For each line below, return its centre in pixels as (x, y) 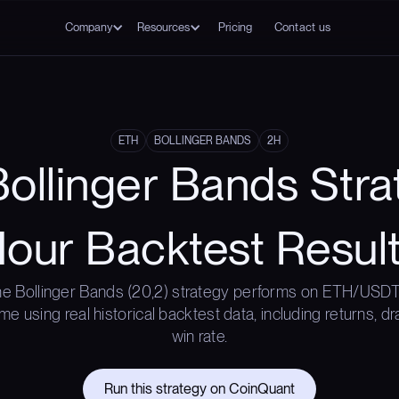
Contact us (302, 27)
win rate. (199, 336)
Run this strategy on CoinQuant (199, 389)
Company (88, 27)
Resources (163, 27)
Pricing (235, 27)
